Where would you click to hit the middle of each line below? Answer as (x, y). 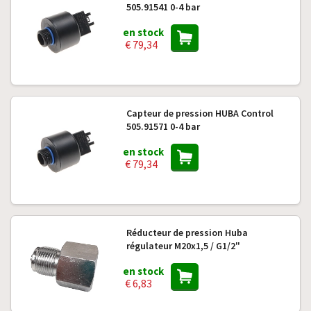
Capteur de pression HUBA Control (200, 113)
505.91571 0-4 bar (163, 126)
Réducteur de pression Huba (187, 233)
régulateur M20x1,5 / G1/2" (183, 246)
